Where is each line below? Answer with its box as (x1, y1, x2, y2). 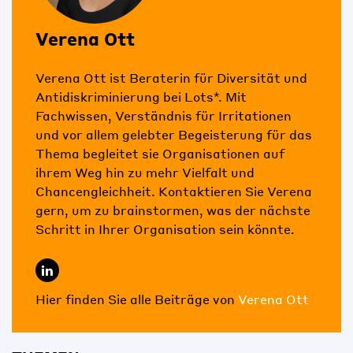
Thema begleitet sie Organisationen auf (35, 145, 284, 162)
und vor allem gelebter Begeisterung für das (35, 126, 312, 143)
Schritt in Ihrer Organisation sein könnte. (35, 221, 295, 238)
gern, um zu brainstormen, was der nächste (35, 202, 310, 219)
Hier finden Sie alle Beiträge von (35, 291, 238, 308)
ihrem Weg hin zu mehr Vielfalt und (35, 164, 255, 181)
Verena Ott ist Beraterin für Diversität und (35, 69, 307, 87)
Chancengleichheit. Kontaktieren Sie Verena (35, 183, 312, 200)
